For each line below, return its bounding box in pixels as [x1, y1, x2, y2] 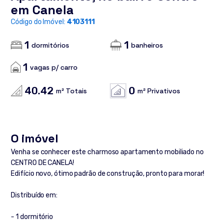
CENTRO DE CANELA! [11, 159, 74, 167]
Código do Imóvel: [11, 18, 67, 26]
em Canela [11, 1, 74, 18]
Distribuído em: [11, 191, 57, 200]
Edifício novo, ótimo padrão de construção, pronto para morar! [11, 169, 205, 178]
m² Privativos [137, 86, 180, 95]
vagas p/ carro [30, 62, 78, 72]
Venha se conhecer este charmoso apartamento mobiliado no [11, 148, 204, 157]
